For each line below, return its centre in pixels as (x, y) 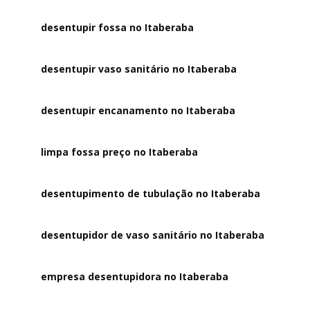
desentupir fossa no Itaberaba (118, 27)
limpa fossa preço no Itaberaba (120, 152)
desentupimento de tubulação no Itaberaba (151, 193)
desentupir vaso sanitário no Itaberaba (139, 69)
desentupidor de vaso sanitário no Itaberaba (153, 235)
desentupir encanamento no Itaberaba (138, 110)
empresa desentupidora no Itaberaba (135, 276)
